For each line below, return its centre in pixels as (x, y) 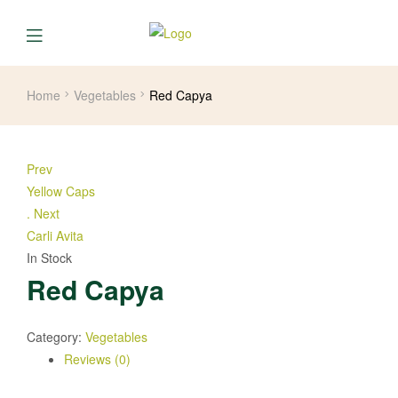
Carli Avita (55, 235)
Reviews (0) (97, 359)
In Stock (49, 257)
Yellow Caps (61, 191)
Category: (56, 337)
